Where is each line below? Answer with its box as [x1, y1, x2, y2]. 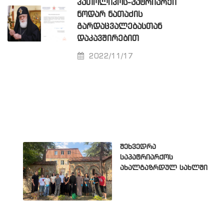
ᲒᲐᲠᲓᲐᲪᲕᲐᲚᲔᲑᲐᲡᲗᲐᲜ [77, 22, 162, 31]
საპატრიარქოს [120, 154, 173, 161]
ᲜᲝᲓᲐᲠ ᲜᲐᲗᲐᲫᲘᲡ [77, 10, 143, 19]
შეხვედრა [120, 143, 156, 151]
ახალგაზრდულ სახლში [120, 164, 207, 172]
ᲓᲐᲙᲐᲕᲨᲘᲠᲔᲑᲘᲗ [77, 34, 139, 43]
